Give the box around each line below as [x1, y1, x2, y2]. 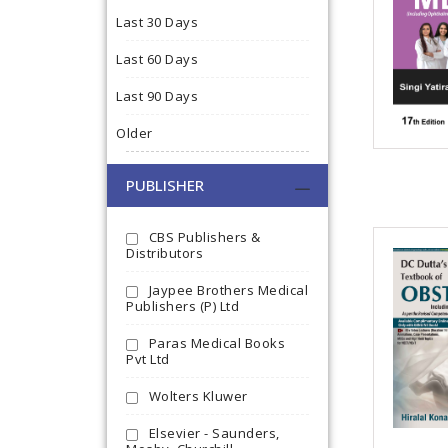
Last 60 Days [116, 50, 198, 69]
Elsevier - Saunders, [148, 424, 280, 443]
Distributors [126, 244, 203, 263]
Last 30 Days [116, 13, 198, 32]
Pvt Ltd [126, 350, 170, 369]
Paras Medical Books [148, 334, 285, 353]
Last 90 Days [116, 87, 198, 106]
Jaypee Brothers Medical [148, 281, 308, 300]
